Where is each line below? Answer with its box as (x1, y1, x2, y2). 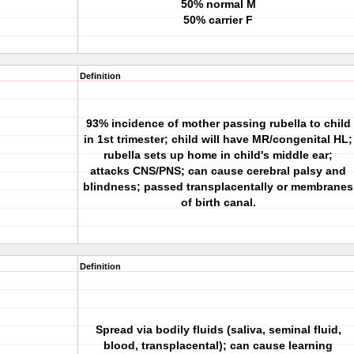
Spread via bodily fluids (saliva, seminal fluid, (95, 323, 341, 336)
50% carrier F (183, 13, 253, 26)
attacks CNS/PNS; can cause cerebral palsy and (90, 164, 346, 177)
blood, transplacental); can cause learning (104, 339, 333, 352)
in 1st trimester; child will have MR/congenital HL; (84, 133, 352, 145)
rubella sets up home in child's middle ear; (104, 149, 333, 161)
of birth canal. (180, 196, 256, 209)
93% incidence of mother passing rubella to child (85, 117, 351, 130)
